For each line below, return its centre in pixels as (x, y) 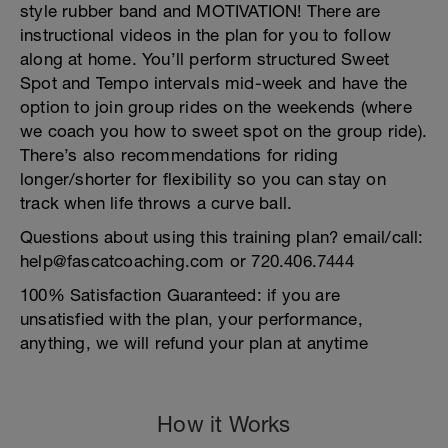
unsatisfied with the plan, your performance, (191, 319)
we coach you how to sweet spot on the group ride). (224, 131)
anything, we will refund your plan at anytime (194, 343)
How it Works (224, 424)
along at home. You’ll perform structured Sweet (205, 59)
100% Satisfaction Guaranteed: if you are (180, 295)
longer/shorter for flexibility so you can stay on (203, 179)
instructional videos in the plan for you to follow (206, 35)
